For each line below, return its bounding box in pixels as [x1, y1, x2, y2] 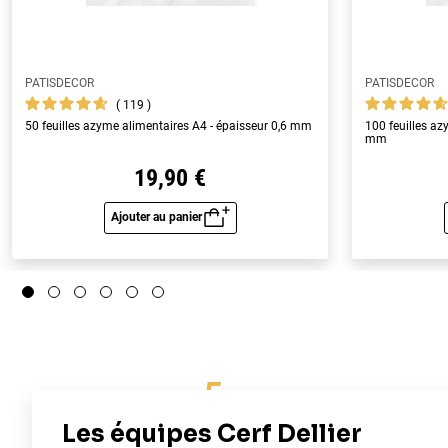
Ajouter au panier [110, 210, 202, 225]
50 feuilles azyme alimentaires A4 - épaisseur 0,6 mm [25, 119, 312, 134]
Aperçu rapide [168, 220, 271, 240]
